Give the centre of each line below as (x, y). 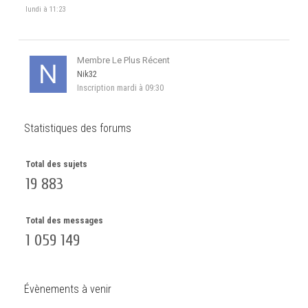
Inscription (97, 87)
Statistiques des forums (78, 128)
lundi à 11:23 (45, 9)
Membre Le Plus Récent (123, 60)
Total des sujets (56, 164)
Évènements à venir (68, 289)
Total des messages (64, 220)
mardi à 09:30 (140, 87)
